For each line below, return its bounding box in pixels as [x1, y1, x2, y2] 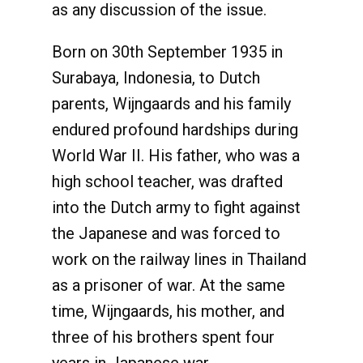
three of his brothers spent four [52, 327, 275, 347]
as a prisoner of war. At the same [52, 275, 285, 295]
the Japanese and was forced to [52, 224, 280, 243]
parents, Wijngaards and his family [52, 94, 291, 113]
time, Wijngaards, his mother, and [52, 301, 284, 321]
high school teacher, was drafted [52, 172, 283, 191]
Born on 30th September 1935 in [52, 42, 283, 62]
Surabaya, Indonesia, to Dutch [52, 68, 260, 88]
